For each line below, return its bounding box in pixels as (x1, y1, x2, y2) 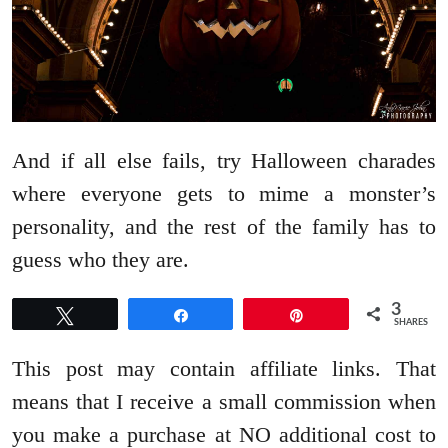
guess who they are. (12, 246, 189, 272)
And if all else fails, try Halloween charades (12, 147, 436, 173)
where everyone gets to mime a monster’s (12, 180, 436, 206)
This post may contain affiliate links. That (12, 355, 436, 381)
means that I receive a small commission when (12, 388, 436, 414)
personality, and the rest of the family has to (12, 213, 436, 239)
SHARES (394, 317, 429, 327)
